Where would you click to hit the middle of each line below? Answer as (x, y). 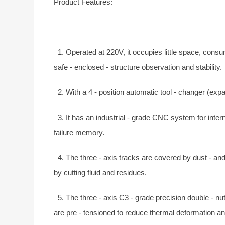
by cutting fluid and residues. (100, 172)
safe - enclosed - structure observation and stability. (138, 67)
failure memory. (79, 132)
